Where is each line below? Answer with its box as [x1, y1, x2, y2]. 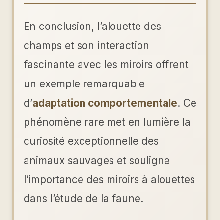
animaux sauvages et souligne [24, 154, 170, 167]
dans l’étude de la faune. [24, 192, 143, 205]
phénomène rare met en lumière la [24, 116, 191, 129]
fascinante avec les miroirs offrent [24, 58, 189, 71]
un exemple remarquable [24, 78, 145, 90]
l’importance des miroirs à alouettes [24, 173, 195, 186]
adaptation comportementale [32, 97, 177, 110]
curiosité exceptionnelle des [24, 135, 159, 148]
